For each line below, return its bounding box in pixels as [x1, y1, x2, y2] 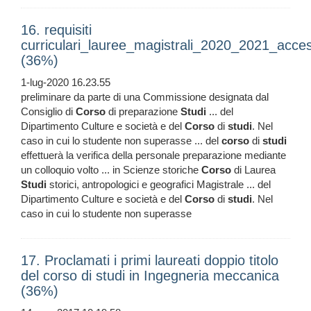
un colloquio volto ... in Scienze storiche [21, 164, 201, 176]
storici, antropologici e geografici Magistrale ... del [47, 178, 271, 191]
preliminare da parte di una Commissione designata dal [21, 91, 269, 103]
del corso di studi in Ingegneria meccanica [21, 268, 279, 284]
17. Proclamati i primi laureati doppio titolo [21, 253, 278, 269]
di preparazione [106, 106, 180, 118]
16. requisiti [21, 22, 92, 38]
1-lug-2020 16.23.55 [21, 76, 110, 89]
